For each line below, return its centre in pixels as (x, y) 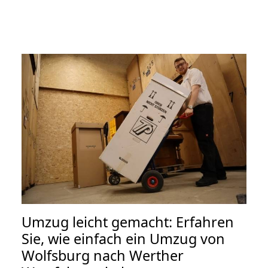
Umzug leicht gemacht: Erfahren (128, 222)
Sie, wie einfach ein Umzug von (123, 238)
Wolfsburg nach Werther (103, 255)
